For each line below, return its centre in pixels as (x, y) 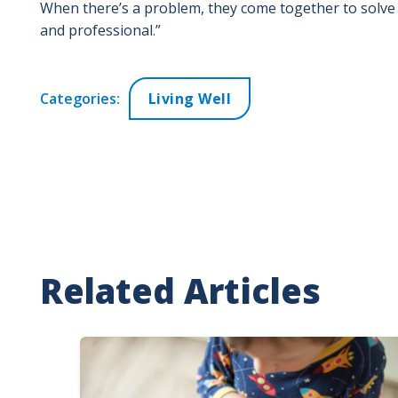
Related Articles (180, 290)
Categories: (80, 98)
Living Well (189, 98)
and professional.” (100, 30)
